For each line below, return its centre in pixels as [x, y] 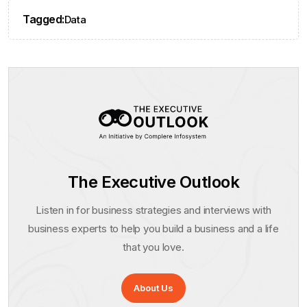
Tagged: [44, 19]
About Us [153, 287]
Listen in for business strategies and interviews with [153, 210]
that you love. [153, 247]
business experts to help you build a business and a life [153, 228]
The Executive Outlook [153, 182]
